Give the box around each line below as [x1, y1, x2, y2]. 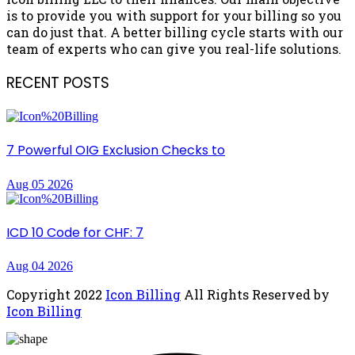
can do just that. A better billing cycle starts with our [6, 23, 343, 40]
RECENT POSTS [6, 72, 109, 94]
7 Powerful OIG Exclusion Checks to [6, 141, 225, 160]
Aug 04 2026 [6, 259, 73, 273]
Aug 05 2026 [6, 177, 73, 191]
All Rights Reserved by [181, 286, 330, 303]
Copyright [6, 286, 74, 303]
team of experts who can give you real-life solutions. [6, 40, 342, 57]
